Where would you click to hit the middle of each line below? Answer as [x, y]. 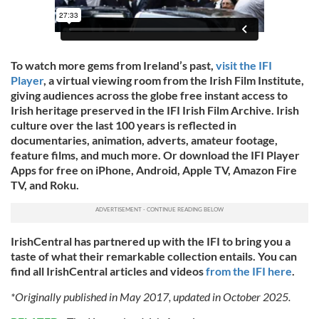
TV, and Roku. [45, 184]
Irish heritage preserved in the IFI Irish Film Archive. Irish [155, 110]
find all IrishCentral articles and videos [108, 271]
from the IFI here [249, 271]
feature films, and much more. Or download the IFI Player [155, 155]
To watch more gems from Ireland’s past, [113, 65]
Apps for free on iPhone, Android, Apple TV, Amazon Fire [154, 169]
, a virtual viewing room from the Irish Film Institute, [174, 80]
